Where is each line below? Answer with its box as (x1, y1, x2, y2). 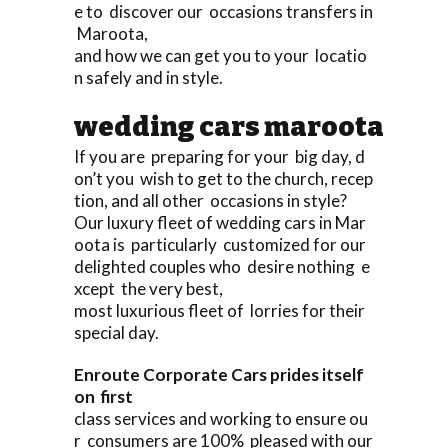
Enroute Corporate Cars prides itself (74, 363, 367, 385)
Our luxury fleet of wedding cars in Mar (74, 211, 366, 233)
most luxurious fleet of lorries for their (74, 299, 371, 321)
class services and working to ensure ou (74, 407, 368, 429)
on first (74, 385, 133, 407)
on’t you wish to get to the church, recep (74, 167, 373, 189)
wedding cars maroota (74, 110, 384, 143)
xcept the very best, (74, 277, 223, 299)
